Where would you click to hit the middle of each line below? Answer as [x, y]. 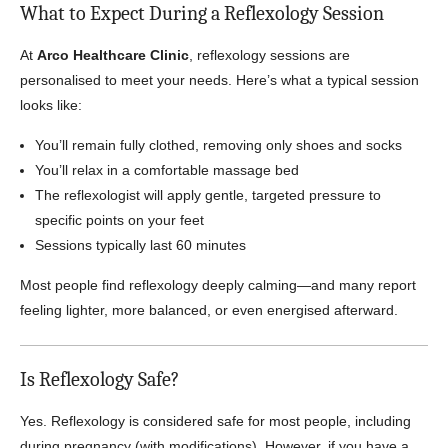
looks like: [51, 105]
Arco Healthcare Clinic [113, 55]
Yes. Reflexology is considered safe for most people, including [215, 421]
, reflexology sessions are [269, 55]
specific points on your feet [119, 220]
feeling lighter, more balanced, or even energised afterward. [209, 310]
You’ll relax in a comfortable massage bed [167, 170]
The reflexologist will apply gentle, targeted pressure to [208, 195]
